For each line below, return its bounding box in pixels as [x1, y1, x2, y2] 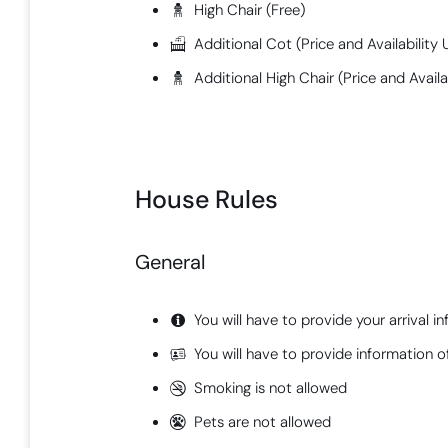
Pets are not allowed [194, 412, 332, 433]
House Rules [135, 182, 279, 216]
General [135, 249, 206, 275]
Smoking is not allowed [194, 378, 348, 399]
